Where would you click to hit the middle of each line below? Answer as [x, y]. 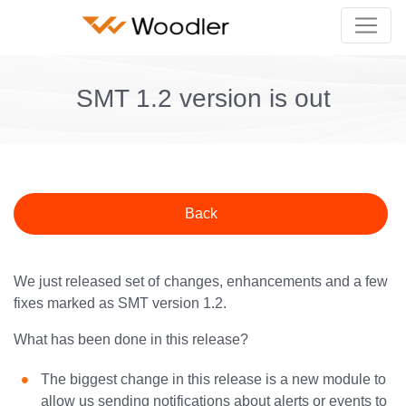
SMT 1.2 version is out [203, 98]
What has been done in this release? [131, 339]
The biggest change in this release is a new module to [213, 379]
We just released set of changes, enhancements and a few [201, 281]
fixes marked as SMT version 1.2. [120, 303]
